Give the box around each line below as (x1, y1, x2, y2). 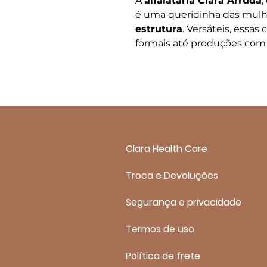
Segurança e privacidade (126, 195, 241, 209)
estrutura (135, 23, 182, 35)
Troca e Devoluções (126, 168, 218, 182)
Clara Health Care (126, 141, 207, 156)
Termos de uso (126, 222, 194, 236)
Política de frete (126, 249, 200, 263)
